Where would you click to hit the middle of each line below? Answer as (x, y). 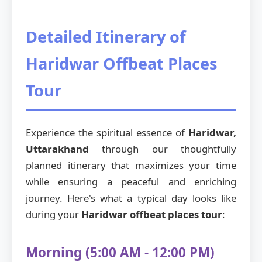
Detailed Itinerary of (106, 37)
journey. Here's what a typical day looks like (131, 198)
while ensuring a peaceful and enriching (131, 182)
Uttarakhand (57, 149)
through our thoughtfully (163, 149)
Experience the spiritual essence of (107, 133)
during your (54, 215)
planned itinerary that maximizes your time (131, 166)
